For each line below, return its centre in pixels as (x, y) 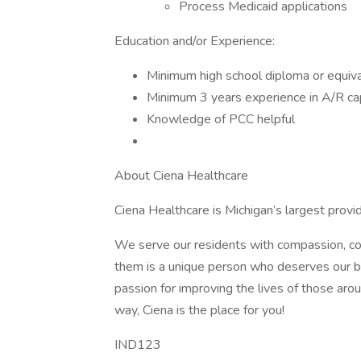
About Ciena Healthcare (181, 176)
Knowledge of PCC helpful (221, 119)
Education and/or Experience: (195, 41)
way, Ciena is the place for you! (199, 310)
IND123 (138, 345)
